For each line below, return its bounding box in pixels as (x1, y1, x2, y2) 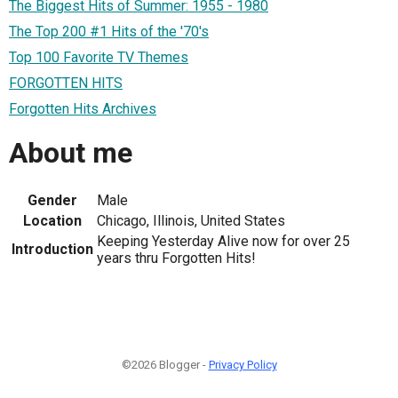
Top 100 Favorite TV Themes (9, 48, 188, 66)
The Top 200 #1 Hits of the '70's (9, 22, 209, 40)
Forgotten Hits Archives (9, 99, 156, 117)
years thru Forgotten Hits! (97, 249, 256, 267)
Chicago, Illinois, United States (97, 211, 285, 229)
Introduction (12, 240, 93, 258)
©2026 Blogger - (121, 357, 209, 371)
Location (23, 211, 82, 229)
